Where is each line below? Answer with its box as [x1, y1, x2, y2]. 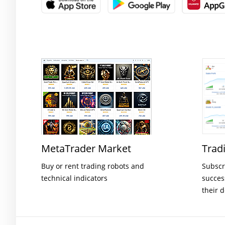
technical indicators [41, 173, 107, 183]
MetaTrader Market [41, 142, 131, 155]
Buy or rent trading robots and [41, 161, 144, 171]
